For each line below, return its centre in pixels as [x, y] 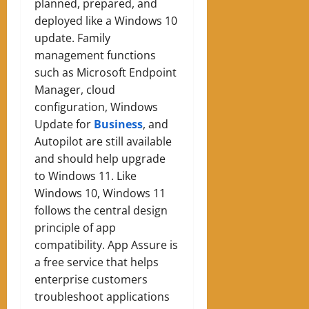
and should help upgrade [100, 158]
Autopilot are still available [103, 141]
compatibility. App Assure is [106, 245]
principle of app [75, 227]
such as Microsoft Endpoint [106, 72]
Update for [64, 124]
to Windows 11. [76, 176]
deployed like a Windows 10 [106, 20]
